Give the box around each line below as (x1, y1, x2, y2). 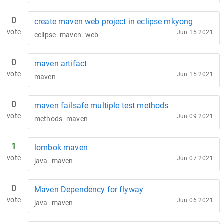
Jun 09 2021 (176, 113, 213, 120)
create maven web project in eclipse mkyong (34, 17, 193, 26)
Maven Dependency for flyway (34, 185, 144, 194)
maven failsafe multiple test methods (34, 101, 169, 110)
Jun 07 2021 (176, 155, 213, 162)
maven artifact (34, 59, 87, 68)
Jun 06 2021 (176, 197, 213, 204)
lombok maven (34, 143, 88, 152)
